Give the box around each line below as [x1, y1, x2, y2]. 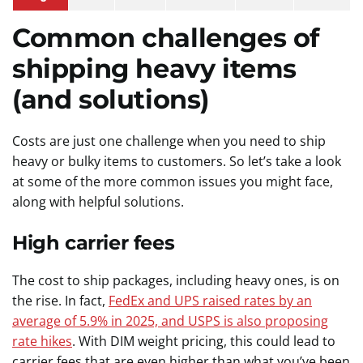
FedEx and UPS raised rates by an [109, 292, 312, 310]
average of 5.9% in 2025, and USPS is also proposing [12, 312, 328, 330]
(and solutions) [12, 83, 210, 115]
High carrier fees [12, 231, 175, 254]
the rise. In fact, [12, 292, 109, 310]
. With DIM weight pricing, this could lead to [72, 332, 335, 350]
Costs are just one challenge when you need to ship [12, 132, 326, 150]
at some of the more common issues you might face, [12, 173, 333, 190]
